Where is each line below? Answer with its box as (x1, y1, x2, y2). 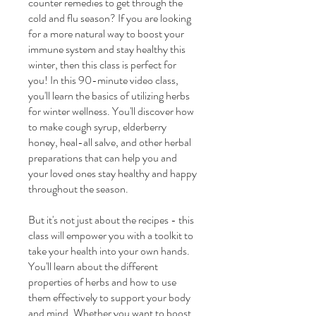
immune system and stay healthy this (28, 41, 186, 57)
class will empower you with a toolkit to (28, 227, 193, 243)
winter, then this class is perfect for (28, 56, 176, 73)
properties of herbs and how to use (28, 274, 176, 290)
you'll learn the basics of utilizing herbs (28, 87, 190, 104)
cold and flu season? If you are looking (28, 10, 191, 26)
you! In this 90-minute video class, (28, 72, 178, 88)
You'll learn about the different (28, 258, 158, 274)
